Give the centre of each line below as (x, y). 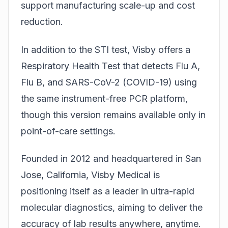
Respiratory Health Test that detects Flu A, (110, 66)
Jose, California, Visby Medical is (90, 175)
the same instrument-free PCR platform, (104, 98)
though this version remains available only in (113, 115)
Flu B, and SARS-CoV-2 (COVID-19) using (109, 82)
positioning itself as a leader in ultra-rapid (108, 191)
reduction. (42, 22)
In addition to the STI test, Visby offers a (106, 49)
